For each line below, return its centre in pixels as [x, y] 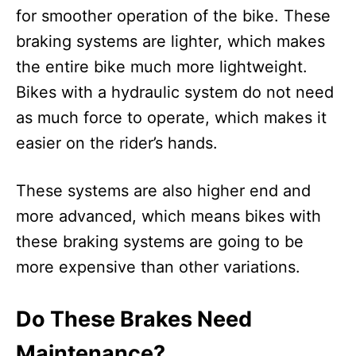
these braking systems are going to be [160, 242]
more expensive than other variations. [161, 267]
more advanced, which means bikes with [168, 217]
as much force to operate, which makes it [171, 118]
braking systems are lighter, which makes [170, 42]
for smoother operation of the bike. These [173, 16]
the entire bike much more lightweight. [162, 67]
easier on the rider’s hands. [117, 143]
